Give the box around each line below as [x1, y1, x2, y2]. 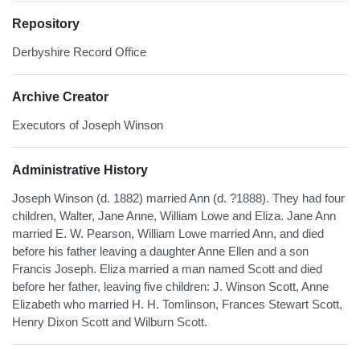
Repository [12, 17, 80, 31]
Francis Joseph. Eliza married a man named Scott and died [12, 262, 322, 276]
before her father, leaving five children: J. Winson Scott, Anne [12, 280, 329, 294]
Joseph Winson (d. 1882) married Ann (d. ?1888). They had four [12, 191, 345, 206]
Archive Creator [12, 90, 108, 104]
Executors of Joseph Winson [12, 118, 163, 133]
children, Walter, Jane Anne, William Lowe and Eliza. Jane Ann [12, 209, 336, 223]
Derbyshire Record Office [12, 45, 146, 59]
